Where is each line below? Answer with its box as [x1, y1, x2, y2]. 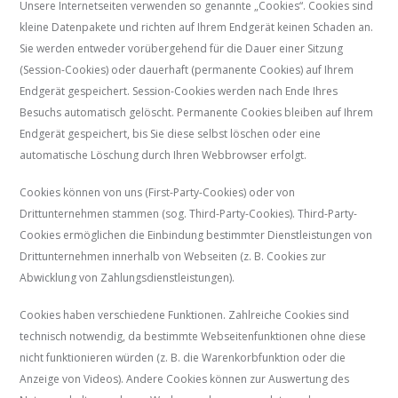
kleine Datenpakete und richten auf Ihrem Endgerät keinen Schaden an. [20, 20, 374, 36]
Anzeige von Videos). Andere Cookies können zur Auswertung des [20, 371, 350, 387]
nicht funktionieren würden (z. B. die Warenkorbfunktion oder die [20, 350, 346, 366]
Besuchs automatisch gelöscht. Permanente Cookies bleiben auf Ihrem [20, 105, 374, 121]
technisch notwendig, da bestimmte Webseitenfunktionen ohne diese [20, 329, 367, 345]
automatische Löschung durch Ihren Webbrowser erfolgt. [20, 147, 307, 163]
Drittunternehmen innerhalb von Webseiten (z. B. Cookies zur [20, 249, 327, 265]
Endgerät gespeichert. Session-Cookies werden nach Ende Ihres [20, 84, 338, 99]
